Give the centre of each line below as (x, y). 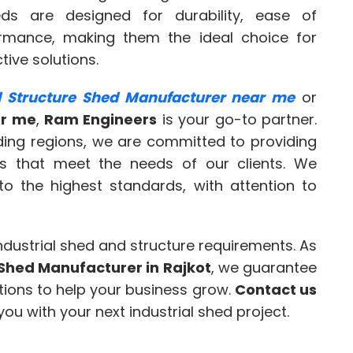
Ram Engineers (101, 120)
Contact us (276, 290)
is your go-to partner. (237, 120)
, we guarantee (264, 268)
